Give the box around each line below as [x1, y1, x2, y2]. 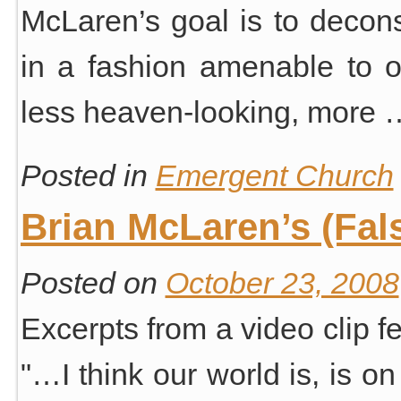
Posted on [20, 265, 158, 300]
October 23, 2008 [165, 265, 399, 300]
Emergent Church [155, 158, 394, 192]
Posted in [20, 158, 148, 192]
